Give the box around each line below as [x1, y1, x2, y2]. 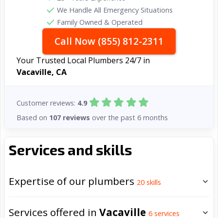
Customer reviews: [17, 98, 77, 108]
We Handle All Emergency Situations [57, 5, 173, 15]
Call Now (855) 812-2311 [54, 35, 163, 48]
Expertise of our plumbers [9, 174, 137, 188]
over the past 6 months [90, 112, 168, 122]
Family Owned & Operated [57, 18, 143, 27]
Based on [17, 112, 49, 122]
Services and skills [9, 141, 132, 159]
